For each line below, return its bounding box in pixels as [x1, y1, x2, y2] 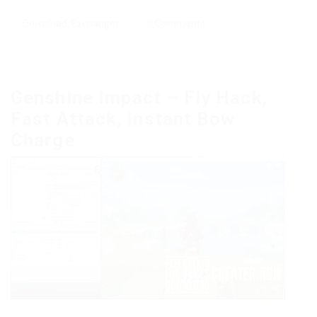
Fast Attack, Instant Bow [11, 108, 236, 130]
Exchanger [71, 18, 119, 30]
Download [23, 18, 67, 30]
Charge [11, 129, 75, 151]
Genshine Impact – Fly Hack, [11, 87, 267, 109]
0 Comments [147, 18, 205, 30]
